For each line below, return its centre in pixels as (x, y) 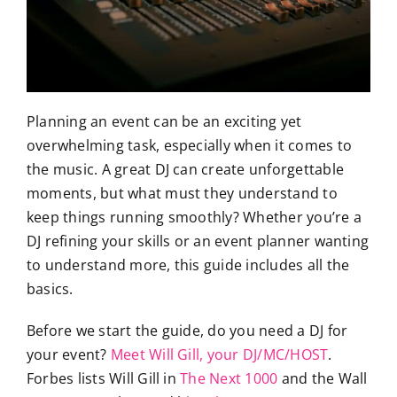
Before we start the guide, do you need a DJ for (187, 330)
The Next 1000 (229, 378)
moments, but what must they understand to (182, 193)
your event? (68, 354)
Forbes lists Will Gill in (103, 378)
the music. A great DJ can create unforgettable (185, 169)
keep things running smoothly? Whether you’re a (194, 217)
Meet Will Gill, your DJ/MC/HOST (219, 354)
